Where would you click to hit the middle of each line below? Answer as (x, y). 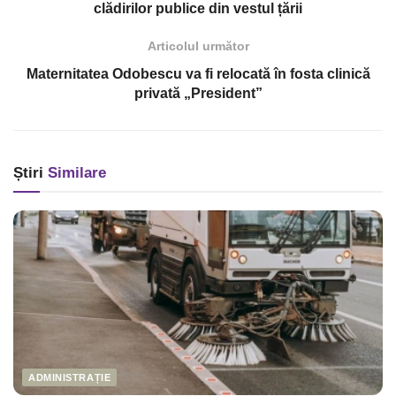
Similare (75, 173)
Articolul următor (198, 46)
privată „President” (198, 94)
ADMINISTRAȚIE (70, 378)
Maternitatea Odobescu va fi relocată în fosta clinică (198, 74)
